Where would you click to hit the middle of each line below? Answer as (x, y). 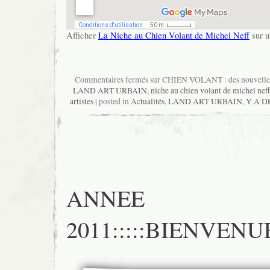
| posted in (112, 102)
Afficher (82, 35)
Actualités (148, 102)
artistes (82, 102)
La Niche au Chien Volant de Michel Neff (174, 35)
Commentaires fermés (111, 80)
